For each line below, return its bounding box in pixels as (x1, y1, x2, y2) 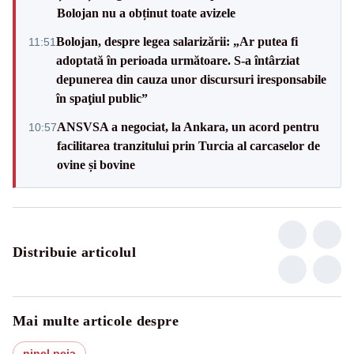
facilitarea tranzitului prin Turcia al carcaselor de (57, 138, 320, 153)
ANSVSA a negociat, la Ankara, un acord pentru (57, 119, 319, 134)
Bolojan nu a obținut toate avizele (57, 6, 235, 20)
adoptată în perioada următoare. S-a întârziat (56, 53, 299, 67)
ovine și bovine (57, 157, 135, 171)
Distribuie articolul (13, 243, 136, 260)
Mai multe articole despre (13, 312, 179, 329)
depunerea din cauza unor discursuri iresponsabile (56, 72, 326, 86)
